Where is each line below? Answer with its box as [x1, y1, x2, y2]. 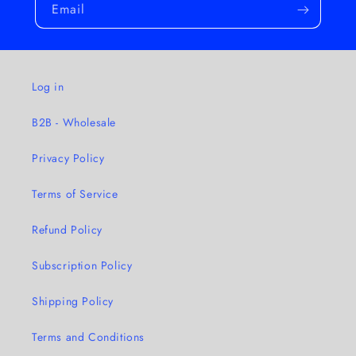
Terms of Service [32, 185, 118, 202]
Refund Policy [32, 221, 103, 238]
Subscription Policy [32, 257, 133, 273]
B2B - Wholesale [32, 114, 116, 130]
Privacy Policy [32, 149, 105, 166]
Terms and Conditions [32, 328, 145, 345]
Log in [32, 78, 64, 95]
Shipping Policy [32, 292, 114, 309]
